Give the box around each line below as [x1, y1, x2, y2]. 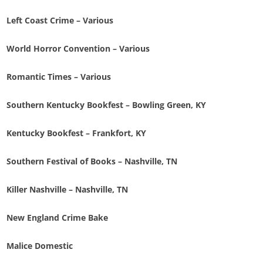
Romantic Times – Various [6, 71, 112, 83]
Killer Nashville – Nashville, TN [6, 184, 129, 195]
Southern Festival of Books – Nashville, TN [6, 156, 178, 167]
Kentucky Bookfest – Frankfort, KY [6, 127, 147, 139]
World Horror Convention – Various [6, 43, 150, 55]
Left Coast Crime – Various [6, 15, 114, 26]
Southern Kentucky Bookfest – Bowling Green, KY [6, 99, 207, 111]
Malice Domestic [6, 240, 73, 252]
